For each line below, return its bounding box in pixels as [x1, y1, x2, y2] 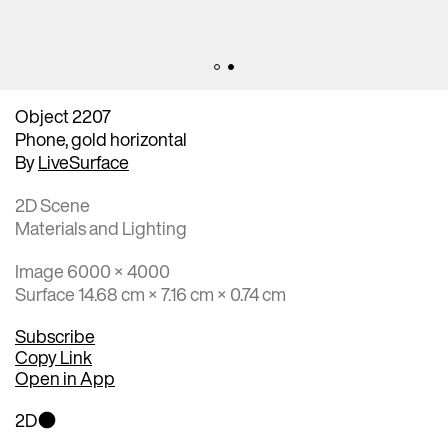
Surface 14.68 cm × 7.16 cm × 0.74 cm [15, 280, 286, 307]
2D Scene [15, 191, 90, 218]
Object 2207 [15, 102, 111, 129]
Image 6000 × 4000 [15, 257, 170, 284]
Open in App [15, 364, 115, 391]
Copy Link [15, 343, 92, 370]
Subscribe [15, 322, 95, 349]
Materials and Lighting [15, 214, 187, 241]
